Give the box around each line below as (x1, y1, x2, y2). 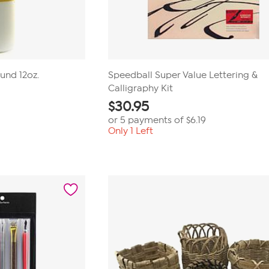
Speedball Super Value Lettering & (108, 70, 258, 80)
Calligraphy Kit (108, 83, 174, 94)
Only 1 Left (108, 125, 154, 136)
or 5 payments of (108, 115, 187, 125)
